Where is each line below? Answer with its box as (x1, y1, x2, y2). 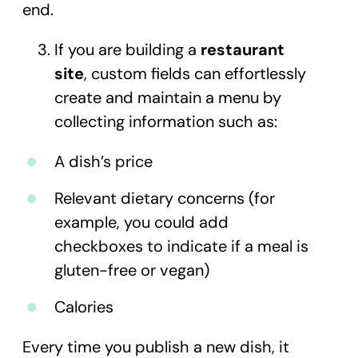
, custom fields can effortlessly (84, 63, 306, 84)
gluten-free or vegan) (54, 260, 209, 280)
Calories (54, 296, 113, 317)
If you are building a (54, 39, 201, 60)
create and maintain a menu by (54, 87, 281, 108)
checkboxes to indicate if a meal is (54, 236, 308, 257)
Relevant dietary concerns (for (54, 188, 275, 209)
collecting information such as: (54, 111, 277, 132)
